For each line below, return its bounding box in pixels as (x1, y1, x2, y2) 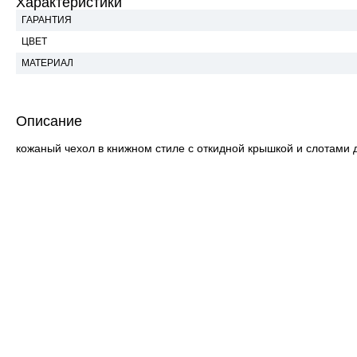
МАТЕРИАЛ (22, 57, 73, 69)
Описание (16, 113, 82, 129)
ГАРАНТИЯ (22, 14, 72, 25)
